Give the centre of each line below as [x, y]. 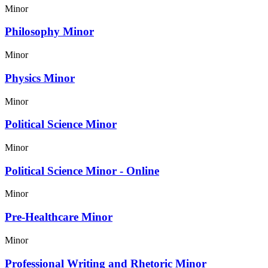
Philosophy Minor [49, 32]
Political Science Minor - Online [82, 170]
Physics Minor [40, 78]
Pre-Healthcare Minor [59, 217]
